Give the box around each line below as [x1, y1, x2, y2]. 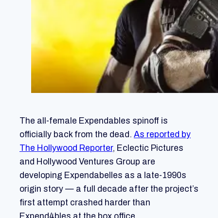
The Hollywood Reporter [19, 143, 112, 153]
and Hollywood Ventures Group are [19, 157, 155, 166]
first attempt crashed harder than [19, 198, 150, 207]
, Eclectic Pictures [112, 143, 183, 153]
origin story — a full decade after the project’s [19, 184, 199, 194]
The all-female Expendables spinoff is [19, 116, 168, 126]
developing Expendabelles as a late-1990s [19, 170, 186, 180]
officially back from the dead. [19, 129, 134, 139]
